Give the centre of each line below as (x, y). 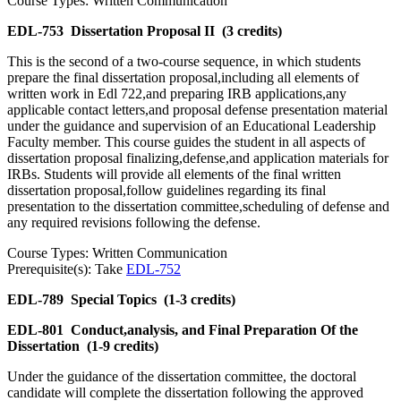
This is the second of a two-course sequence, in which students (184, 62)
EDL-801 (35, 330)
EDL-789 (35, 300)
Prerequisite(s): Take (67, 269)
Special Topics (114, 300)
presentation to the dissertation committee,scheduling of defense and (198, 207)
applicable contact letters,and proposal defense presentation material (197, 110)
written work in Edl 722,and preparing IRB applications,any (177, 94)
